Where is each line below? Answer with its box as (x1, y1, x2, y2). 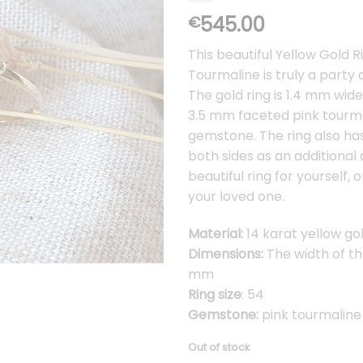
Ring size (187, 284, 241, 304)
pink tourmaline (258, 305, 361, 324)
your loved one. (187, 186, 284, 206)
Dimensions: (187, 244, 267, 263)
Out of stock (187, 340, 250, 355)
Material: (187, 224, 243, 243)
